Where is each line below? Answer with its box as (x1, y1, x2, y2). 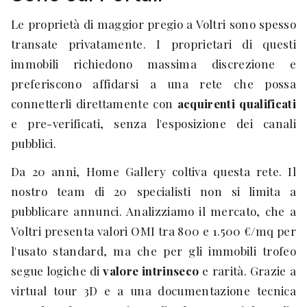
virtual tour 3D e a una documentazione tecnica (11, 283, 296, 298)
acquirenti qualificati (177, 96, 296, 111)
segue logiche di (11, 263, 103, 278)
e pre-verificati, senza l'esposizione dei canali (11, 116, 296, 131)
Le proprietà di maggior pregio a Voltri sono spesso (11, 16, 296, 32)
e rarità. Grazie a (199, 263, 296, 278)
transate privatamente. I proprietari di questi (11, 36, 296, 51)
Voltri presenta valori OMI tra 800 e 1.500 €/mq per (11, 223, 296, 238)
